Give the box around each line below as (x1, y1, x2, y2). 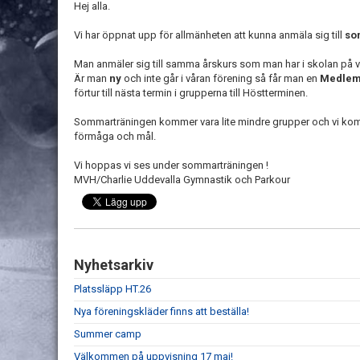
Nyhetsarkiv (74, 256, 153, 273)
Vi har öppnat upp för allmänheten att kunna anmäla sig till (74, 29, 345, 41)
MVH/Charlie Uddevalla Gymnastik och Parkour (74, 174, 290, 186)
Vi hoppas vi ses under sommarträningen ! (74, 159, 268, 171)
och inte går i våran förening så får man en (121, 72, 320, 84)
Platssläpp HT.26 (74, 283, 151, 295)
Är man (74, 72, 109, 84)
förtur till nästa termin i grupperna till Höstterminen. (74, 87, 310, 99)
